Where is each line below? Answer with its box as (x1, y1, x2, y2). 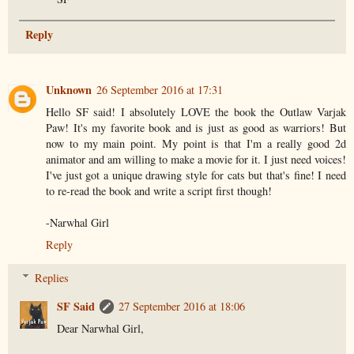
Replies (35, 269, 70, 285)
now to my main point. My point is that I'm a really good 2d (46, 135, 346, 151)
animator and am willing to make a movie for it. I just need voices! (46, 151, 346, 167)
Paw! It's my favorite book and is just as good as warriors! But (46, 119, 346, 135)
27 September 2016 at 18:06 (119, 298, 246, 314)
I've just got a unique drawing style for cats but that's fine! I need (46, 167, 346, 183)
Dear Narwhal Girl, (57, 320, 145, 336)
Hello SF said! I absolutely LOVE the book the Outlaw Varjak (46, 104, 346, 119)
